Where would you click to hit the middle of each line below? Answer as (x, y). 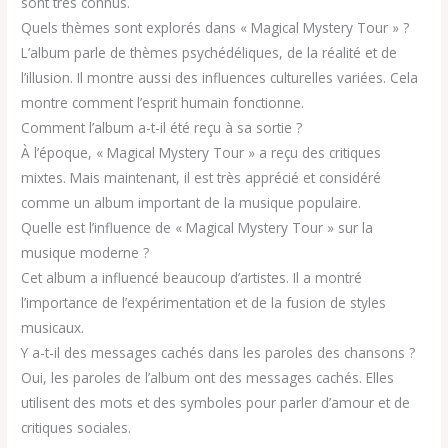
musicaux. (53, 328)
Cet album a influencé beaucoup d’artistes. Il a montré (192, 278)
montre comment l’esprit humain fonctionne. (163, 103)
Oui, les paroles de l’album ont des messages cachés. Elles (208, 378)
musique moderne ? (85, 253)
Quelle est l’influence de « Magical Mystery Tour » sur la (197, 228)
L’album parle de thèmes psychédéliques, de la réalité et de (209, 53)
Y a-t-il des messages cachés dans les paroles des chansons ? (218, 353)
